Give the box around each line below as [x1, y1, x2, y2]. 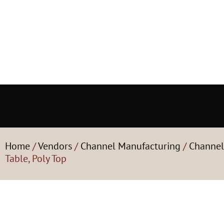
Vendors [38, 139, 72, 152]
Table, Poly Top [5, 152, 66, 165]
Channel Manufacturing [80, 139, 180, 152]
